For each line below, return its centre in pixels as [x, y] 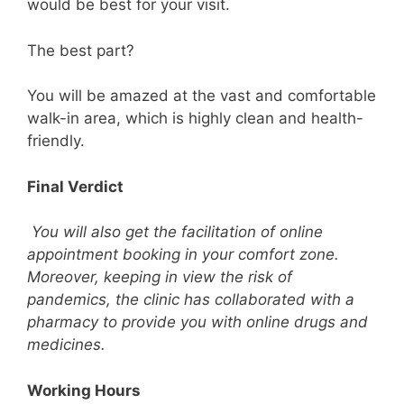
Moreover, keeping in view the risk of [160, 277]
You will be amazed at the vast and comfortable [202, 96]
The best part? [81, 50]
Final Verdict [75, 186]
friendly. [58, 141]
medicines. [66, 344]
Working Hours [84, 390]
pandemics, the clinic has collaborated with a [191, 299]
